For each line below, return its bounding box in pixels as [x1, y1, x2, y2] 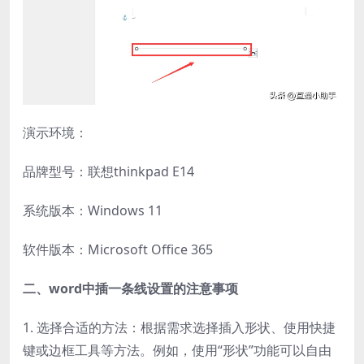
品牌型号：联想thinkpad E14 [23, 162, 194, 180]
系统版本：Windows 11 [23, 201, 162, 219]
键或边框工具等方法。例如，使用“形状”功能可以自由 [23, 340, 331, 359]
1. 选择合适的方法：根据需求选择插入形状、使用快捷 [23, 318, 336, 336]
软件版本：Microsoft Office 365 [23, 240, 213, 258]
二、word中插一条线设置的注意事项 [23, 279, 238, 297]
